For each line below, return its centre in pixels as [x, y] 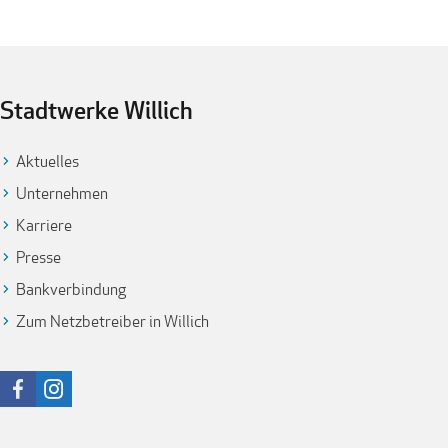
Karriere [44, 225]
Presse [38, 257]
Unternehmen [62, 193]
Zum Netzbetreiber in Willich [112, 321]
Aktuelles [47, 161]
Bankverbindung [71, 289]
